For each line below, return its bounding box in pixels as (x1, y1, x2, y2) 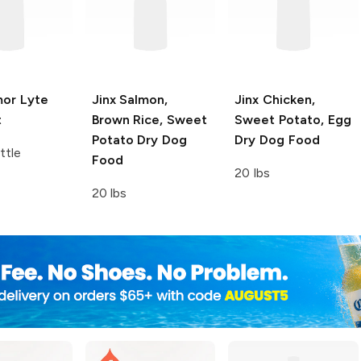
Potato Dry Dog (91, 131, 188, 147)
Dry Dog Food (234, 131, 320, 147)
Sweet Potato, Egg (234, 111, 351, 127)
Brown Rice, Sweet (91, 111, 208, 127)
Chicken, (259, 91, 315, 107)
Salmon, (115, 91, 168, 107)
